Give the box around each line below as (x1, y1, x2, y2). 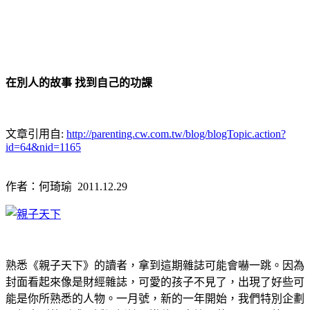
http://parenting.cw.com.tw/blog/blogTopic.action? (66, 127, 286, 140)
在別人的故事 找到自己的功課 (6, 76, 152, 89)
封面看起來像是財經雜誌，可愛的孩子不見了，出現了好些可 (6, 275, 304, 288)
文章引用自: (6, 127, 66, 140)
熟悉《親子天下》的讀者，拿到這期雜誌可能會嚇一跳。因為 (6, 259, 304, 271)
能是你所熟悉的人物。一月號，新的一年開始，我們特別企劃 (6, 292, 304, 304)
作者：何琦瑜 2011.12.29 (6, 180, 127, 192)
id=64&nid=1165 (6, 140, 81, 153)
